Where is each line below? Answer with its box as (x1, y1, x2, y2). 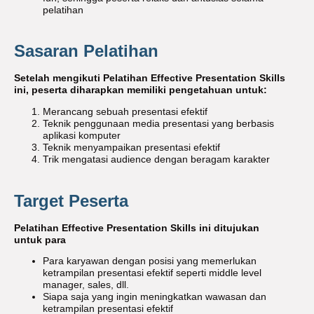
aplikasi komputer (43, 130, 121, 142)
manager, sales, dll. (43, 280, 132, 291)
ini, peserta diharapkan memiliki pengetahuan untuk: (14, 85, 267, 96)
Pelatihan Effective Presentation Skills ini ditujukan (14, 222, 259, 233)
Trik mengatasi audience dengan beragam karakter (43, 154, 271, 165)
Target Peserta (14, 191, 128, 210)
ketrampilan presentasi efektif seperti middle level (43, 268, 262, 279)
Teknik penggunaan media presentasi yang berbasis (43, 118, 275, 130)
